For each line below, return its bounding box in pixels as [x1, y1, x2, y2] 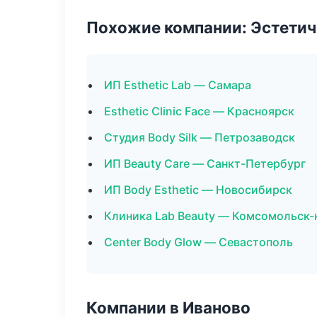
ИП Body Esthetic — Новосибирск [104, 183, 292, 197]
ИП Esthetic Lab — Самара [104, 78, 251, 92]
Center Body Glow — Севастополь [104, 235, 293, 249]
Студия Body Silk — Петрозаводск [104, 130, 295, 144]
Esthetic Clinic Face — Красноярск [104, 104, 294, 118]
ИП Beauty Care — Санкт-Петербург [104, 156, 306, 171]
